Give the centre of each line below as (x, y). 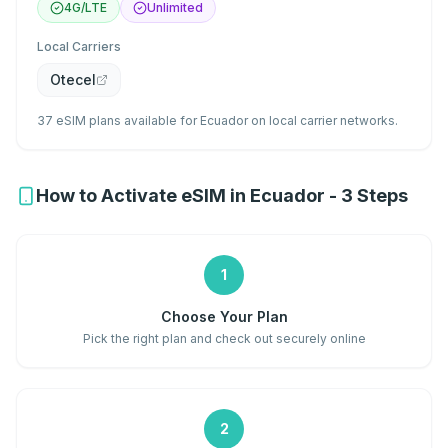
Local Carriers (79, 46)
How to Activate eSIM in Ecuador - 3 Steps (222, 195)
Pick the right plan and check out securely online (224, 338)
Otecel (73, 79)
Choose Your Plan (224, 316)
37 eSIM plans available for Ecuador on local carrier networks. (217, 120)
